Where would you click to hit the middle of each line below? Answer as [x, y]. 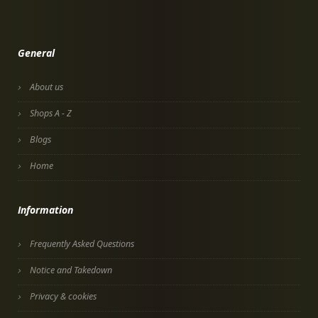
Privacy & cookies [63, 296]
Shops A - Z [51, 113]
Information [45, 209]
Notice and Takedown [71, 270]
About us [46, 87]
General [36, 53]
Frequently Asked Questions [82, 243]
